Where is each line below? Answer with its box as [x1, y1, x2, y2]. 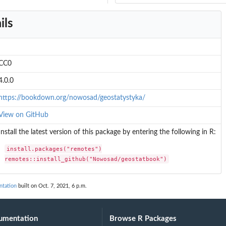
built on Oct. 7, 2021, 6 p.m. [17, 183, 87, 189]
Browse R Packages [109, 215, 177, 223]
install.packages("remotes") [7, 145, 102, 152]
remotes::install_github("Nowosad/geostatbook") [5, 155, 167, 162]
